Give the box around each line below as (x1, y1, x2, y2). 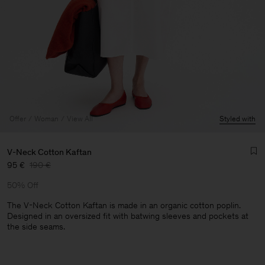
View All (67, 114, 93, 123)
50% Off (7, 180, 38, 190)
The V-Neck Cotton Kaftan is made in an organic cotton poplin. (7, 200, 241, 211)
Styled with (219, 114, 256, 123)
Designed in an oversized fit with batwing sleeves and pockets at (7, 211, 248, 221)
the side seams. (7, 221, 65, 232)
